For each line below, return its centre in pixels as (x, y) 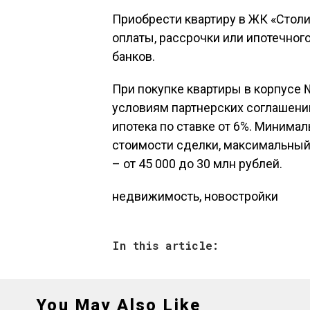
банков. (134, 56)
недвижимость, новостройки (195, 196)
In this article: (165, 245)
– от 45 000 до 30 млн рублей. (197, 164)
